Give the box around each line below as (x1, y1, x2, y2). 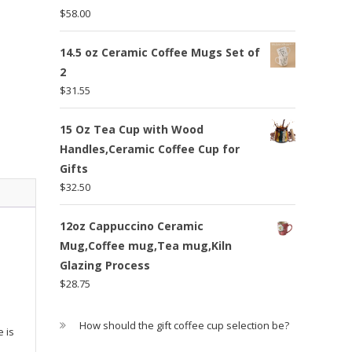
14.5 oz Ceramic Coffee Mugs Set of (60, 44, 260, 60)
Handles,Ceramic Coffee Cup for (60, 141, 240, 156)
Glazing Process (60, 257, 150, 273)
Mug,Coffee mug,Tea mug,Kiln (60, 237, 232, 253)
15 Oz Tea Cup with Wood (60, 121, 203, 137)
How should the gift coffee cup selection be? (79, 318, 289, 332)
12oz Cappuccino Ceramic (60, 218, 203, 233)
